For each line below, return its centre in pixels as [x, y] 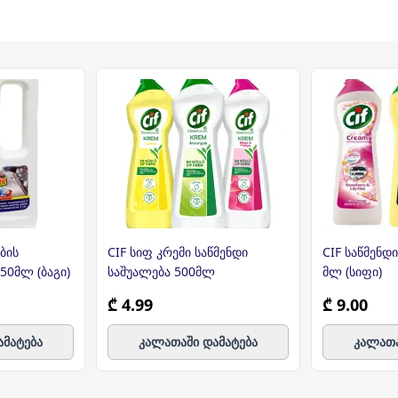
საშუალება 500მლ [161, 271]
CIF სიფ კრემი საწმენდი [178, 252]
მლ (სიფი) [352, 271]
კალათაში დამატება [198, 342]
